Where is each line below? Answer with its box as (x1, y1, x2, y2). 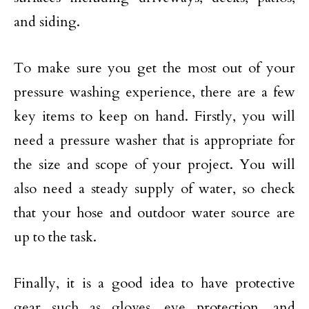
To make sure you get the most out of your (14, 59, 295, 77)
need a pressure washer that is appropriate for (14, 131, 295, 150)
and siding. (14, 12, 80, 31)
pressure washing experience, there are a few (14, 83, 295, 101)
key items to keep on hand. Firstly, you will (14, 107, 295, 126)
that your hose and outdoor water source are (14, 203, 295, 222)
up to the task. (14, 228, 97, 246)
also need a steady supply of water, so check (14, 179, 295, 198)
